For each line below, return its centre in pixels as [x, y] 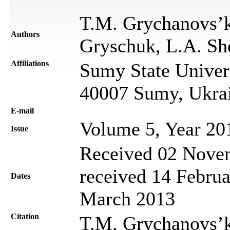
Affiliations [30, 63]
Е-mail [22, 110]
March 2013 [127, 198]
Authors [25, 34]
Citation [25, 216]
